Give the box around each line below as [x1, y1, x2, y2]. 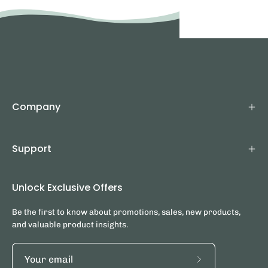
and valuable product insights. [12, 220, 128, 229]
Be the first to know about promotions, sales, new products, [12, 207, 240, 217]
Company [12, 100, 60, 114]
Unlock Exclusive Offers [12, 181, 123, 194]
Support [12, 142, 51, 156]
